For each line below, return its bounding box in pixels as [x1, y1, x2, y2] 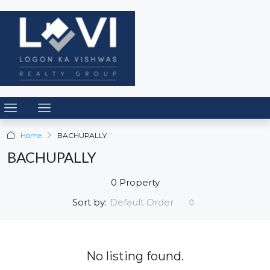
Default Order [110, 196, 174, 208]
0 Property [110, 176, 160, 188]
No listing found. [86, 248, 184, 263]
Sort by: [72, 196, 107, 208]
